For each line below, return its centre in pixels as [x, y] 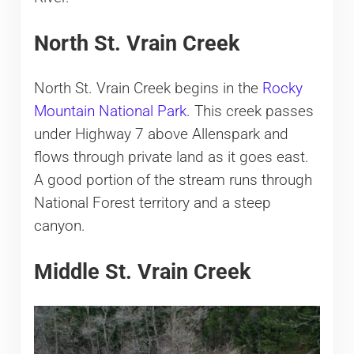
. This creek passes [250, 111]
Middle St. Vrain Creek [142, 271]
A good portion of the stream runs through [173, 180]
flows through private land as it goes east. [171, 157]
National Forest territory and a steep [152, 203]
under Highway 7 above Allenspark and [161, 134]
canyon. [59, 226]
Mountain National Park [110, 111]
